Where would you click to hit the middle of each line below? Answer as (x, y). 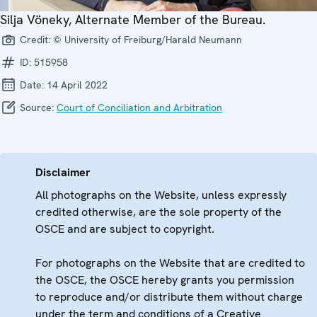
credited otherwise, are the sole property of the (158, 212)
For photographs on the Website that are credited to (170, 263)
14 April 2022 (77, 85)
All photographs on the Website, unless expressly (161, 195)
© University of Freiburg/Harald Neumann (148, 40)
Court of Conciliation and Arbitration (139, 108)
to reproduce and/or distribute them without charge (169, 297)
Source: (37, 108)
